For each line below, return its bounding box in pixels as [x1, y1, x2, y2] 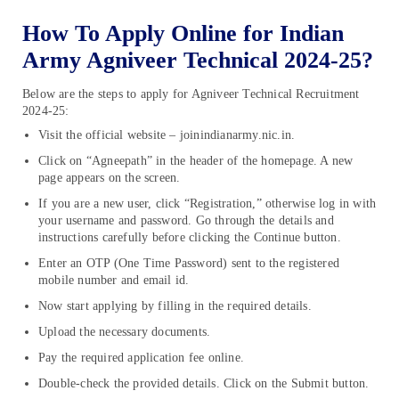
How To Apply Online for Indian [22, 20, 344, 46]
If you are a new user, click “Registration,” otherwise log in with [38, 197, 377, 211]
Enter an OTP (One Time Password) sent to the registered [38, 256, 340, 271]
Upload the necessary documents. [38, 325, 211, 339]
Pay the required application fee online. [38, 351, 244, 365]
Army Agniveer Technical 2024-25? [22, 46, 373, 73]
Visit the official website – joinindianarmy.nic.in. [38, 128, 296, 142]
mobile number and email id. [38, 273, 190, 288]
